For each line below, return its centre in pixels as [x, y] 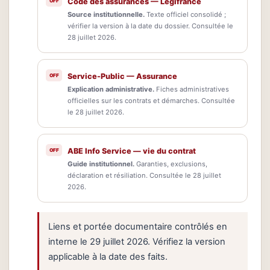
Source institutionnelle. [106, 14]
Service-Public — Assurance [122, 76]
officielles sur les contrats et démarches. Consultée [151, 100]
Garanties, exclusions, [171, 164]
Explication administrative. [111, 89]
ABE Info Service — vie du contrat [132, 151]
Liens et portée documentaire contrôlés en [138, 226]
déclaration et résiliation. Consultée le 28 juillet [144, 175]
